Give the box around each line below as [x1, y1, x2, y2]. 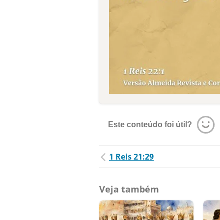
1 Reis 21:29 [109, 151, 154, 163]
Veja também [99, 183, 159, 195]
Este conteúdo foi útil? [108, 120, 192, 129]
